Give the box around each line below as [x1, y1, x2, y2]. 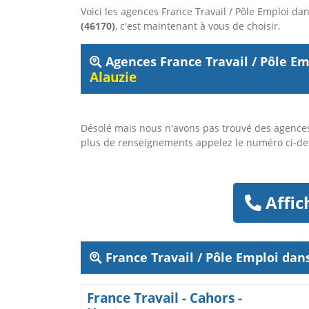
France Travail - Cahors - [87, 288, 242, 307]
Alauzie [90, 67, 137, 86]
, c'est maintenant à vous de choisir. [115, 19, 281, 32]
